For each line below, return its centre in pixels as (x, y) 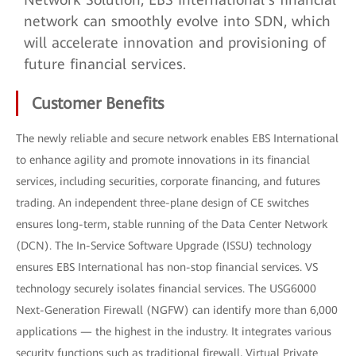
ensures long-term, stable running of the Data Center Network (172, 224)
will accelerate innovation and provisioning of (175, 43)
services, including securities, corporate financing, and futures (168, 181)
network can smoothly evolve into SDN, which (177, 21)
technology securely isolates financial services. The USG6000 (166, 288)
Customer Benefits (98, 103)
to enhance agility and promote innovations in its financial (163, 160)
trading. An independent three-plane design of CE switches (163, 203)
